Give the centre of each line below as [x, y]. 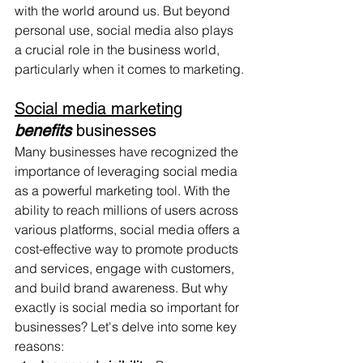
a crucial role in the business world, [119, 49]
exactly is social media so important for [128, 307]
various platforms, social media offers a [129, 229]
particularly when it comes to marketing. [129, 69]
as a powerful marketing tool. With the [124, 190]
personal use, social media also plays [126, 30]
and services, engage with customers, [126, 268]
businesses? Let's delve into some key [127, 327]
